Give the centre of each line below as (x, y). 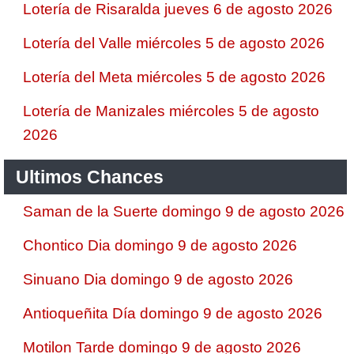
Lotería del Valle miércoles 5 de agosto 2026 (174, 43)
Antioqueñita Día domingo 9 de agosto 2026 (173, 313)
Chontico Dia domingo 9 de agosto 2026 (160, 245)
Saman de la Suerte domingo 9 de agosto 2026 (184, 211)
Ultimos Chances (90, 177)
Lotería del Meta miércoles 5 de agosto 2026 (174, 77)
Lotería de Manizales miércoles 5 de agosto (171, 111)
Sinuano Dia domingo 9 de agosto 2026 (158, 279)
